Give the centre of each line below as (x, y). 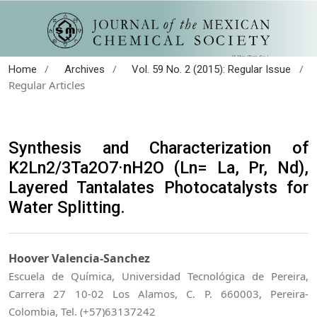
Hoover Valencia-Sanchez (79, 259)
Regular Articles (47, 85)
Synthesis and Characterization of (158, 148)
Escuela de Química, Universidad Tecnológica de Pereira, (158, 276)
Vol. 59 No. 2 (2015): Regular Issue (212, 69)
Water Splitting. (67, 207)
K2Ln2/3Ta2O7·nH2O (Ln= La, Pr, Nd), (158, 167)
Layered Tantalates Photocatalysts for (158, 187)
